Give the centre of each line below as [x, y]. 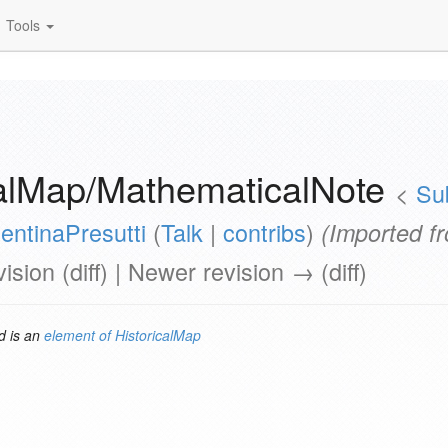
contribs [264, 232]
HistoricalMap [158, 335]
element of [77, 335]
